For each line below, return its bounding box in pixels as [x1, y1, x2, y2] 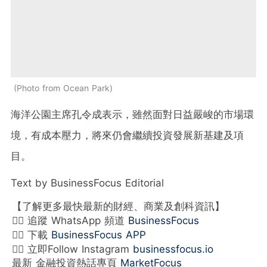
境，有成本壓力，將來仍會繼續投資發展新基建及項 [11, 129, 244, 141]
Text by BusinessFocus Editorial [11, 176, 164, 189]
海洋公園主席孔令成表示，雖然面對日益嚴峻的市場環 [11, 108, 254, 120]
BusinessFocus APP [51, 228, 146, 241]
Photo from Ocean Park [17, 82, 110, 93]
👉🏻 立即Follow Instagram [12, 243, 133, 255]
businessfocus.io [133, 243, 213, 255]
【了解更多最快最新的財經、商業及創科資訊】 [12, 200, 225, 212]
